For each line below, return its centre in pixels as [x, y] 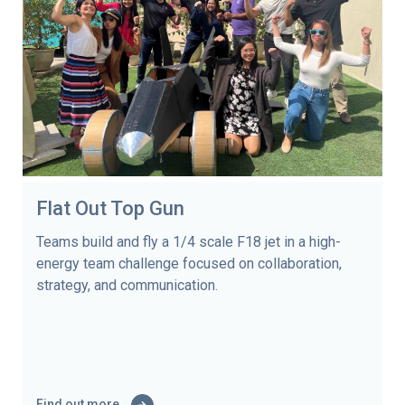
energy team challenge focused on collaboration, [189, 263]
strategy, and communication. [127, 285]
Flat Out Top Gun [110, 208]
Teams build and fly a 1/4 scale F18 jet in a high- [188, 241]
